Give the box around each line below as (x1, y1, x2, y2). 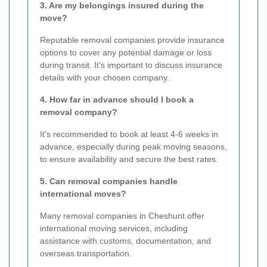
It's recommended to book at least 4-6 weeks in (40, 129, 218, 139)
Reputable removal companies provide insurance (40, 35, 225, 45)
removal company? (40, 107, 117, 117)
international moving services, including (40, 223, 188, 234)
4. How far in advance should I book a (40, 95, 194, 105)
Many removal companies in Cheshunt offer (40, 211, 204, 221)
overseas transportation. (40, 249, 132, 259)
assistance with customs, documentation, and (40, 236, 211, 246)
